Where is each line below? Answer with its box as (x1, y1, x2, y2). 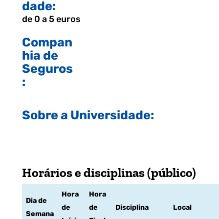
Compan (22, 35, 72, 49)
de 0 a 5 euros (22, 14, 81, 24)
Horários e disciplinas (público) (22, 165, 196, 180)
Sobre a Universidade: (22, 108, 154, 122)
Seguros (22, 61, 73, 76)
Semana (25, 210, 54, 218)
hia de (22, 48, 58, 63)
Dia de (25, 197, 47, 205)
